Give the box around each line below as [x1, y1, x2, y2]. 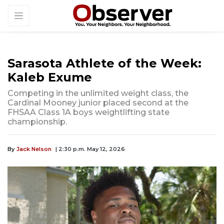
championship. [7, 117, 67, 127]
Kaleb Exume [7, 70, 92, 85]
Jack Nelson [16, 145, 51, 153]
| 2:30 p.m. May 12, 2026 [55, 145, 125, 153]
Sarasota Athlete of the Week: [7, 56, 201, 71]
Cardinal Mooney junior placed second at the [7, 98, 188, 108]
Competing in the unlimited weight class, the [7, 88, 188, 98]
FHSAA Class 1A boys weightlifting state [7, 107, 169, 117]
